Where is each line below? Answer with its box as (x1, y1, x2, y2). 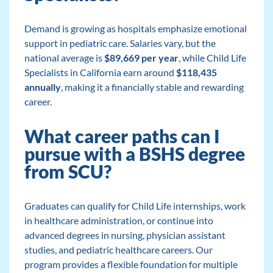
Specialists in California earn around (24, 66, 176, 79)
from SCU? (24, 161, 112, 183)
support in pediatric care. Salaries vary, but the (24, 37, 216, 49)
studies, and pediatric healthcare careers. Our (24, 244, 213, 256)
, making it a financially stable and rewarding (60, 81, 244, 93)
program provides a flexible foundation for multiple (24, 258, 238, 271)
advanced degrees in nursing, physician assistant (24, 229, 225, 241)
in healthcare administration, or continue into (24, 214, 213, 227)
